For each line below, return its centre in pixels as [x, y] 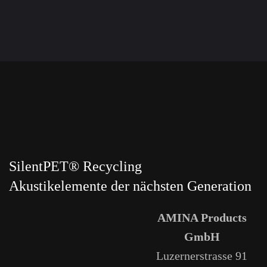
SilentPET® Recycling [75, 166]
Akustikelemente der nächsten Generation [130, 186]
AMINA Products [202, 217]
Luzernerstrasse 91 [202, 255]
